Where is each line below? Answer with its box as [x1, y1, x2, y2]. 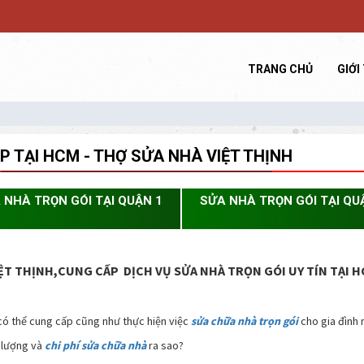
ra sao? [146, 338, 184, 353]
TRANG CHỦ [248, 63, 313, 76]
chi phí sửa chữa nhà [45, 338, 146, 353]
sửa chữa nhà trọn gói [191, 314, 298, 328]
